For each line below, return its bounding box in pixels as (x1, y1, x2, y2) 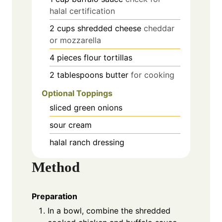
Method (32, 159, 80, 175)
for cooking (131, 69, 174, 80)
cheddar (144, 23, 174, 33)
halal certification (50, 5, 115, 16)
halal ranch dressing (50, 137, 124, 147)
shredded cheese (77, 23, 141, 33)
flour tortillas (84, 52, 132, 62)
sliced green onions (50, 102, 122, 112)
